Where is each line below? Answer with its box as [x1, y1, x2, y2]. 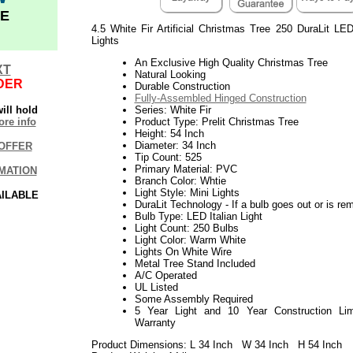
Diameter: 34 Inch [134, 139, 216, 151]
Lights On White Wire [134, 245, 232, 258]
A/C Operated [134, 269, 197, 281]
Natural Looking [134, 68, 206, 80]
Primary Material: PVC [134, 162, 237, 175]
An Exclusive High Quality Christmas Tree [134, 56, 328, 69]
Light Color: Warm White [134, 233, 246, 246]
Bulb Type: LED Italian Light [134, 210, 262, 222]
